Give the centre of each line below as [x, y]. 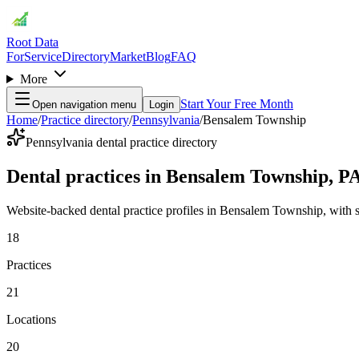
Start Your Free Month [237, 104]
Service [43, 56]
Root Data [32, 42]
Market [128, 56]
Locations [31, 319]
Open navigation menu [84, 105]
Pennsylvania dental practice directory [121, 142]
